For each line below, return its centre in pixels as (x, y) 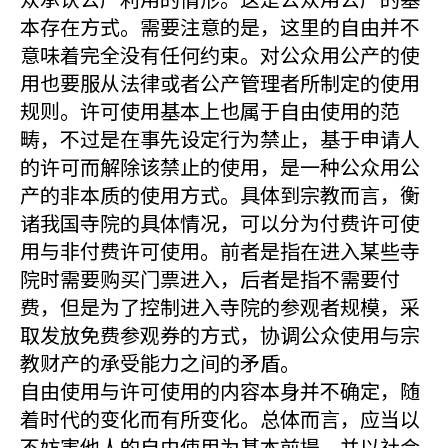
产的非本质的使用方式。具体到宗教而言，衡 (220, 194)
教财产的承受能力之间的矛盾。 (160, 362)
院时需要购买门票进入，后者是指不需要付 (210, 278)
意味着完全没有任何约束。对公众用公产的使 (220, 54)
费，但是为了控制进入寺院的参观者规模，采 (220, 306)
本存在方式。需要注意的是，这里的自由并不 (220, 26)
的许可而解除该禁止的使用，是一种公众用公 (220, 166)
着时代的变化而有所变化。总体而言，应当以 (220, 418)
